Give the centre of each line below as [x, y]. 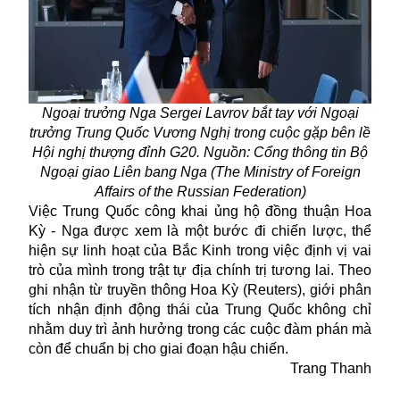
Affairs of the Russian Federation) [200, 192]
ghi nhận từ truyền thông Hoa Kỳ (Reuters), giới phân [200, 290]
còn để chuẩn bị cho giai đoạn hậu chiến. [158, 349]
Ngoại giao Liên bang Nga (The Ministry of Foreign [200, 172]
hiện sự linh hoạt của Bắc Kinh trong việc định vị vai [200, 251]
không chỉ [337, 310]
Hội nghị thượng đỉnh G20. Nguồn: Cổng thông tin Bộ [200, 153]
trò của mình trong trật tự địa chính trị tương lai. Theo [200, 271]
